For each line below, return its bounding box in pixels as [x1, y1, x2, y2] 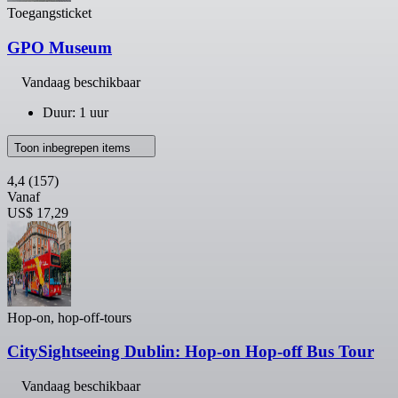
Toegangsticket [7, 5, 92, 21]
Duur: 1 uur [43, 104, 108, 120]
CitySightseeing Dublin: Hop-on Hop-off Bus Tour [7, 342, 374, 362]
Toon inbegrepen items [14, 140, 134, 155]
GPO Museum [7, 37, 112, 57]
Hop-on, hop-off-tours [7, 309, 131, 325]
